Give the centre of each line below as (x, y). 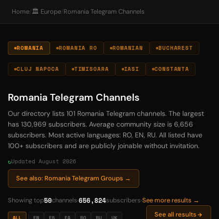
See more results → (171, 200)
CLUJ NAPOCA (38, 69)
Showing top (26, 200)
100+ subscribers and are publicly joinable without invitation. (104, 146)
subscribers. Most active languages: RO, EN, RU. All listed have (105, 135)
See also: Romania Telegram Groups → (74, 178)
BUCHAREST (176, 48)
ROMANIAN (128, 48)
